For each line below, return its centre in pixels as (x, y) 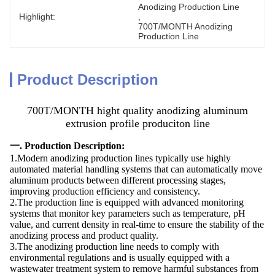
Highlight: (37, 17)
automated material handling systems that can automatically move (136, 169)
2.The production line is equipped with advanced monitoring (127, 202)
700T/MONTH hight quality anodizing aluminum (137, 110)
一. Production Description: (68, 146)
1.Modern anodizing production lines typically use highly (120, 158)
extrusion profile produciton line (137, 123)
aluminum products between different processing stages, (118, 180)
